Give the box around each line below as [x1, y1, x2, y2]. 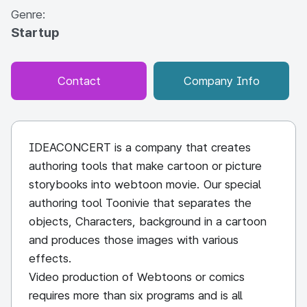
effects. [29, 251, 72, 265]
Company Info [183, 74, 260, 88]
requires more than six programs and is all [29, 288, 243, 302]
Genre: [11, 8, 46, 21]
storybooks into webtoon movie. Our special [29, 177, 261, 191]
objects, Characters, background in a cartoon [29, 214, 267, 228]
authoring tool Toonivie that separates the [29, 196, 251, 210]
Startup [11, 25, 60, 40]
